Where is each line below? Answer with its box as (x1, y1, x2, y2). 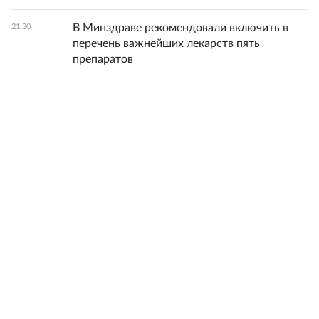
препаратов (73, 53, 133, 66)
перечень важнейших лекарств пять (73, 38, 260, 50)
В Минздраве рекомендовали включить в (73, 22, 288, 34)
